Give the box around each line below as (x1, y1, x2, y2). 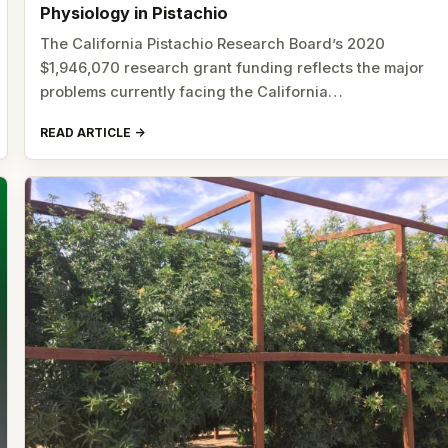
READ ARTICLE (40, 125, 132, 141)
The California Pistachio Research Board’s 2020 (40, 34, 386, 53)
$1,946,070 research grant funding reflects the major (40, 58, 425, 77)
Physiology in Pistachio (40, 2, 229, 23)
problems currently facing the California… (40, 82, 344, 101)
